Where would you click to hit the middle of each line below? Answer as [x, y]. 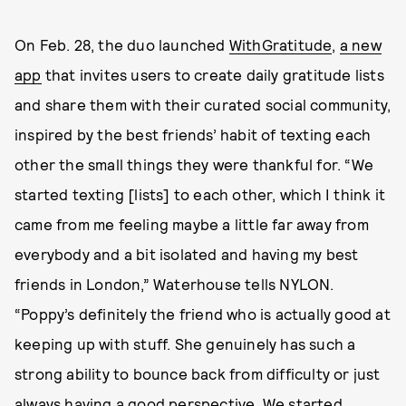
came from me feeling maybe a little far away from [192, 224]
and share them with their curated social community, [203, 104]
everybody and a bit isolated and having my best [187, 254]
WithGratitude [280, 44]
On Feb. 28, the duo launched [122, 44]
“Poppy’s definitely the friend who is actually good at [203, 314]
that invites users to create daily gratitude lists [213, 74]
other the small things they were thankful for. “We [194, 164]
